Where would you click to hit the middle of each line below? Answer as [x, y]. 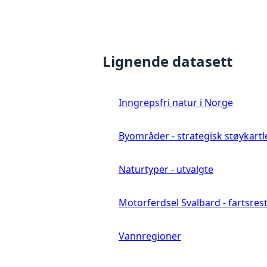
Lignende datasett [167, 61]
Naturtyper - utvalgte [166, 169]
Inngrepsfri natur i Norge [176, 102]
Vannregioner [150, 236]
